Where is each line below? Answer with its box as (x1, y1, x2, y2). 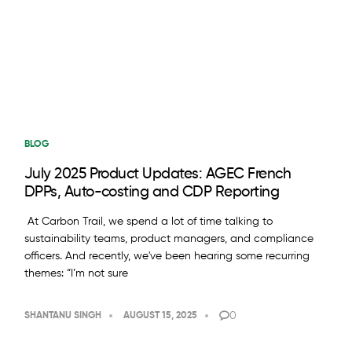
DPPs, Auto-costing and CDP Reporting (24, 185, 280, 200)
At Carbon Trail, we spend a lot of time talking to (24, 216, 273, 228)
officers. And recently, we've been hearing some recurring (24, 251, 310, 262)
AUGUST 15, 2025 (123, 311, 197, 321)
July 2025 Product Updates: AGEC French (24, 167, 291, 182)
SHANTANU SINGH (24, 311, 101, 321)
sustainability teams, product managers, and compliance (24, 233, 313, 245)
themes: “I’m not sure (24, 268, 128, 280)
